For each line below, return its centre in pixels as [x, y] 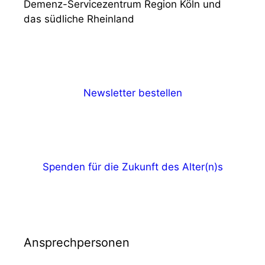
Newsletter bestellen [132, 93]
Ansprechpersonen [77, 243]
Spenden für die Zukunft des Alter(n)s [132, 167]
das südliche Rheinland [79, 19]
